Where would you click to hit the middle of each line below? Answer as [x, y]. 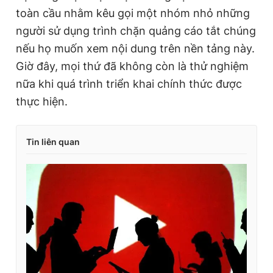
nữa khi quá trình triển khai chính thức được [129, 84]
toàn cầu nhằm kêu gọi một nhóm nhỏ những [133, 13]
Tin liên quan [53, 142]
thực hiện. [42, 101]
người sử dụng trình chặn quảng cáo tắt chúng [136, 31]
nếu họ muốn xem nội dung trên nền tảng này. [135, 48]
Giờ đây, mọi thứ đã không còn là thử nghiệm [132, 66]
